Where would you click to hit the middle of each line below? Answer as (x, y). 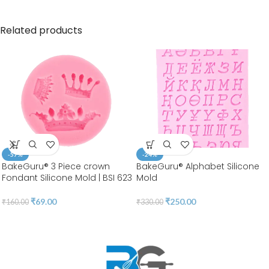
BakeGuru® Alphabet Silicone (198, 167)
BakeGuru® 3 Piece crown (56, 167)
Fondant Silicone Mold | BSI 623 (67, 178)
